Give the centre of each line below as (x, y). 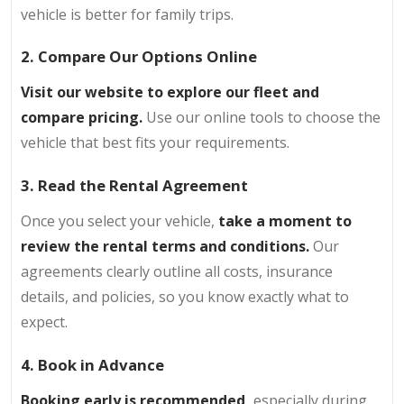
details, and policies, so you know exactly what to (185, 297)
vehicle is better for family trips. (127, 14)
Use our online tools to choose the (262, 118)
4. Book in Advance (92, 364)
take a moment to (285, 221)
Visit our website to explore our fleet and (170, 92)
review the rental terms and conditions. (165, 246)
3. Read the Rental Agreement (134, 185)
